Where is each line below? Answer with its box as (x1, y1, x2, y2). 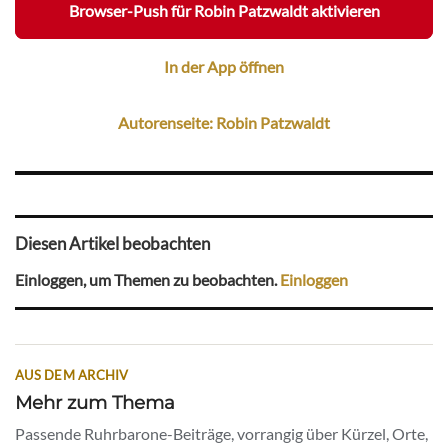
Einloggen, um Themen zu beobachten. (15, 269, 280, 289)
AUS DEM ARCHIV (15, 366, 129, 383)
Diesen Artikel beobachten (15, 233, 210, 255)
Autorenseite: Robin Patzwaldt (118, 113, 330, 133)
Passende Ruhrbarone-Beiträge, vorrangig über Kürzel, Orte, (15, 423, 428, 443)
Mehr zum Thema (15, 390, 175, 414)
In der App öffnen (164, 57, 284, 77)
